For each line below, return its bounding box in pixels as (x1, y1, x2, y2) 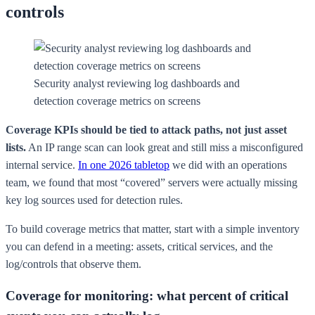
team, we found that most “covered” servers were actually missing (6, 176, 297, 188)
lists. (6, 141, 26, 153)
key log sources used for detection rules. (6, 193, 183, 206)
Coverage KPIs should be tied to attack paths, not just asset (6, 123, 287, 136)
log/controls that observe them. (6, 257, 141, 270)
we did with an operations (169, 158, 287, 171)
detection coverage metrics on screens (34, 94, 200, 107)
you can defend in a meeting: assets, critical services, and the (6, 240, 273, 252)
